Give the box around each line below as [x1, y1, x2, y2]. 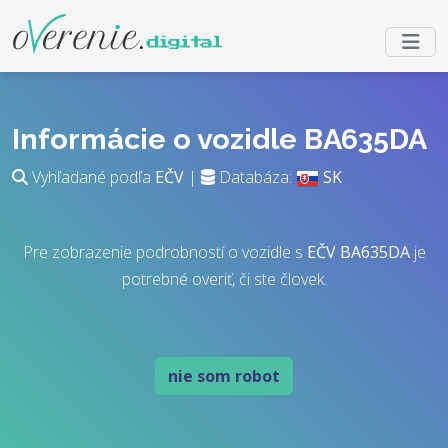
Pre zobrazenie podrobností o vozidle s [22, 241, 307, 263]
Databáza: [215, 166, 296, 188]
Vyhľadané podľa [28, 166, 155, 188]
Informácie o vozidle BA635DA [12, 122, 427, 156]
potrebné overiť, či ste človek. [121, 268, 327, 290]
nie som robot [168, 365, 280, 387]
